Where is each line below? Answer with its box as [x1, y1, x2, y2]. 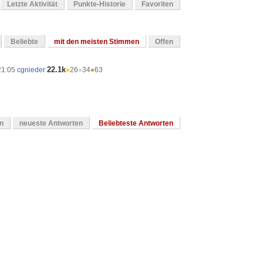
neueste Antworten [19, 119, 83, 128]
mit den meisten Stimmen [54, 38, 139, 46]
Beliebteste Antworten [99, 119, 173, 128]
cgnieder [17, 66, 45, 75]
